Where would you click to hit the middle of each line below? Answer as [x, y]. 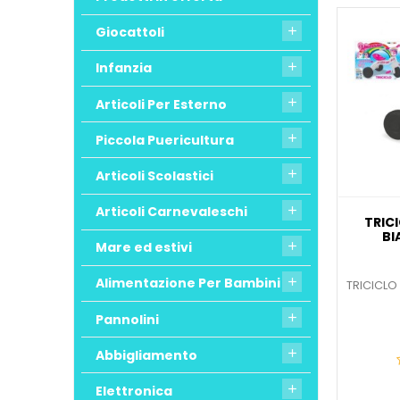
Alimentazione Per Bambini [188, 283]
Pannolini [127, 319]
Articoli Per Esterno [161, 104]
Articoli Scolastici [154, 175]
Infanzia [124, 68]
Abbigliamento [146, 355]
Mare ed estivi [144, 248]
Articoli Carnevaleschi [171, 212]
